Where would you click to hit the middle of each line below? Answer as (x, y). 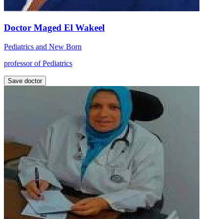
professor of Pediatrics (38, 63)
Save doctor (25, 81)
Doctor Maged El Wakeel (54, 28)
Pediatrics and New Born (43, 46)
